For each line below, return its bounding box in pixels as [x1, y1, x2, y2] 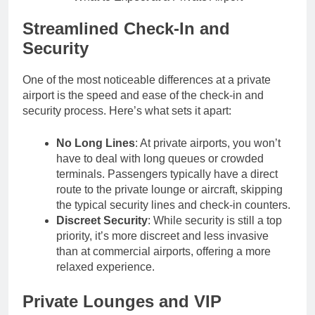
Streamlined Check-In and [22, 18, 230, 38]
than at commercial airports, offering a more [56, 245, 271, 257]
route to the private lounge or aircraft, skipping [56, 183, 283, 195]
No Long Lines [56, 136, 135, 149]
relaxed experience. [56, 260, 155, 273]
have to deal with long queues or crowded [56, 152, 264, 165]
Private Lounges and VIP [22, 291, 221, 311]
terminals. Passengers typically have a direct [56, 167, 278, 180]
